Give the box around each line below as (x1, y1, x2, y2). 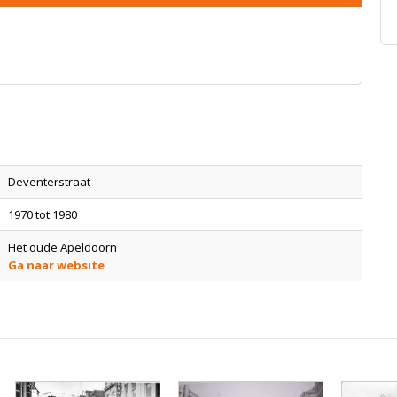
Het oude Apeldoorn (8, 239, 117, 255)
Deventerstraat (8, 174, 90, 190)
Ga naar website (8, 257, 105, 273)
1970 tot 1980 (8, 206, 77, 222)
